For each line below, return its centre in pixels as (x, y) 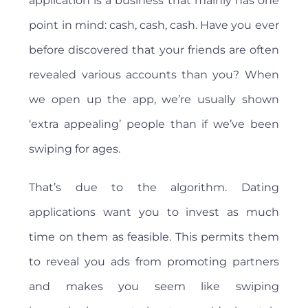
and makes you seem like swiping (154, 287)
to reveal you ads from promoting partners (154, 262)
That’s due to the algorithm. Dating (154, 188)
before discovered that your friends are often (154, 50)
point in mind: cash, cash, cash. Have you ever (154, 25)
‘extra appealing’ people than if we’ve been (154, 124)
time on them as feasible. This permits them (154, 237)
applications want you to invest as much (154, 212)
